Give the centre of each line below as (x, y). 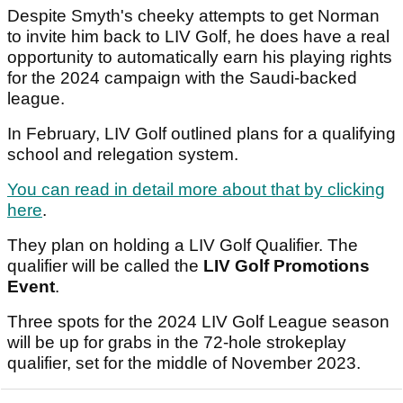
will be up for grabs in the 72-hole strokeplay (177, 343)
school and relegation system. (125, 155)
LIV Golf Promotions (287, 266)
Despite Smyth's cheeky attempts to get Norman (193, 16)
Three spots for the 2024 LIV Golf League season (198, 322)
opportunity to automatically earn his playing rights (200, 58)
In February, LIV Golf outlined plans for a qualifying (201, 134)
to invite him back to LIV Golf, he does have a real (198, 37)
